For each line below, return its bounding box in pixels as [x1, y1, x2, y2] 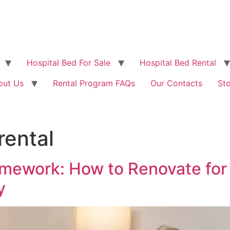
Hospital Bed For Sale [27, 57, 110, 68]
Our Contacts [150, 78, 202, 88]
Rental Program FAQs [53, 78, 135, 88]
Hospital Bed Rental [140, 57, 216, 68]
